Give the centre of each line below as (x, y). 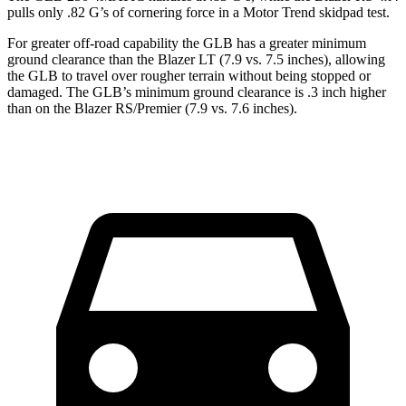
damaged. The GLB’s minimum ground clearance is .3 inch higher (197, 92)
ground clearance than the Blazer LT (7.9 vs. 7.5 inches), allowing (196, 60)
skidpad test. (353, 13)
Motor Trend (279, 13)
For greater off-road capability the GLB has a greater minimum (187, 43)
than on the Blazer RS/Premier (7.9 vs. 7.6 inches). (152, 109)
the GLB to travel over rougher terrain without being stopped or (189, 76)
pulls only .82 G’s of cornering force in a (125, 13)
